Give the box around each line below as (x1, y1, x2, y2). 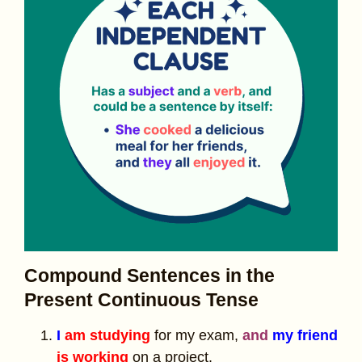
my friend (272, 326, 338, 343)
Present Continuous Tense (24, 288, 259, 310)
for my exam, (150, 326, 242, 343)
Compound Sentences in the (24, 264, 275, 286)
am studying (65, 326, 150, 343)
